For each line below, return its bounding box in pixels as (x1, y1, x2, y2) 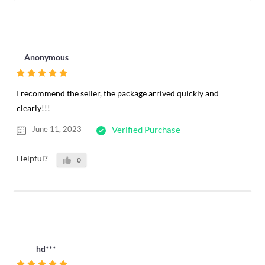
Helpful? (17, 153, 48, 163)
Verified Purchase (112, 124, 180, 135)
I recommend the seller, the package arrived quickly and (17, 88, 219, 98)
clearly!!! (17, 102, 50, 113)
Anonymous (24, 52, 69, 63)
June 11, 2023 (32, 124, 82, 134)
